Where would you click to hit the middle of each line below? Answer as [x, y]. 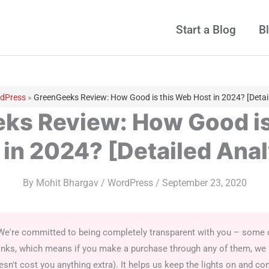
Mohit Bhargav [68, 183]
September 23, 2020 [204, 183]
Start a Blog [206, 29]
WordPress [130, 183]
